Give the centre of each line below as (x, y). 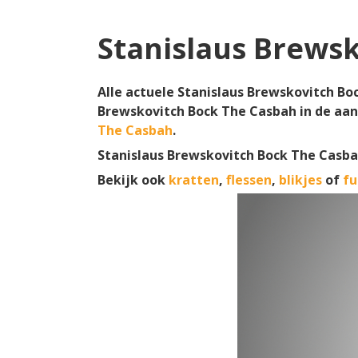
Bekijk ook (133, 180)
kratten (194, 180)
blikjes (300, 180)
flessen (249, 180)
